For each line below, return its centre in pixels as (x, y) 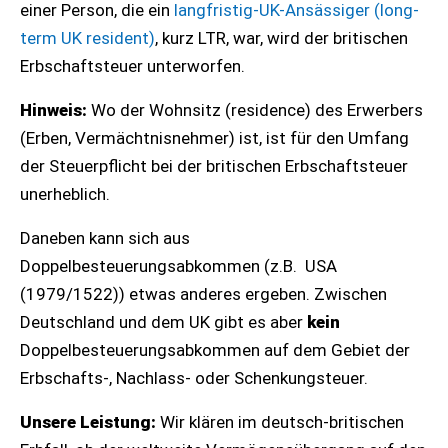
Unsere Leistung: (90, 422)
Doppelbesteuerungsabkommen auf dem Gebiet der (215, 350)
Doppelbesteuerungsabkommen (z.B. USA (178, 266)
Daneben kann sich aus (105, 238)
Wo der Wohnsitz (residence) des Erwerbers (257, 110)
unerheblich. (69, 194)
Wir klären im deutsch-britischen (282, 422)
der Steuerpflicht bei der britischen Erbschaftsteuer (214, 166)
